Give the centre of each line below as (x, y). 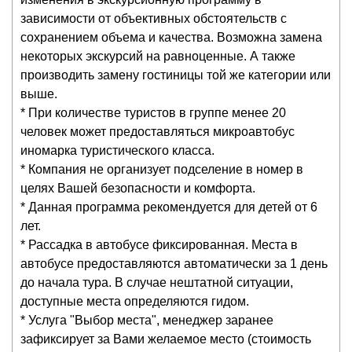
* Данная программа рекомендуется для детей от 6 (169, 207)
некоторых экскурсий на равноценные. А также (158, 56)
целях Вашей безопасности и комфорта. (138, 188)
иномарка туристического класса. (117, 150)
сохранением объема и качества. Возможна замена (171, 37)
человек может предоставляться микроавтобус (158, 131)
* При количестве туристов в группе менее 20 (153, 112)
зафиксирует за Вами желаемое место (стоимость (166, 339)
